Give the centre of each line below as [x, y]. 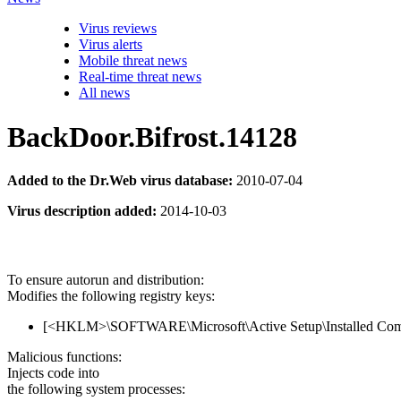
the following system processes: [96, 389]
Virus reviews [118, 29]
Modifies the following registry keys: [111, 296]
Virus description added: [82, 211]
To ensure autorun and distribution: [106, 280]
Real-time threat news [140, 77]
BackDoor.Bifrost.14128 [152, 137]
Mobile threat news [133, 61]
